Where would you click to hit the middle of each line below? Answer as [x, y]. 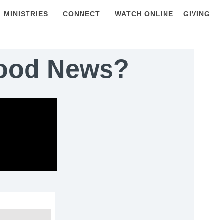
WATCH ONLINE [144, 14]
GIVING [197, 14]
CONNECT [82, 14]
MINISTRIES [26, 14]
